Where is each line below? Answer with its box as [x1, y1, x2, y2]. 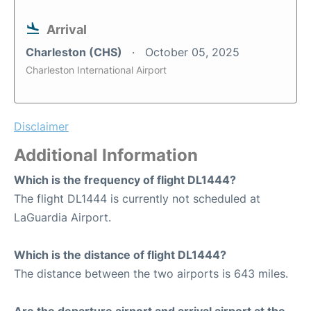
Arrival [47, 22, 87, 37]
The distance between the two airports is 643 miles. [14, 267, 288, 281]
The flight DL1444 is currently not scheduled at [14, 192, 260, 206]
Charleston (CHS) [26, 45, 125, 60]
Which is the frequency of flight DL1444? [14, 173, 236, 187]
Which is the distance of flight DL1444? [14, 248, 226, 262]
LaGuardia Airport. [14, 210, 111, 225]
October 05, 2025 [145, 45, 239, 60]
